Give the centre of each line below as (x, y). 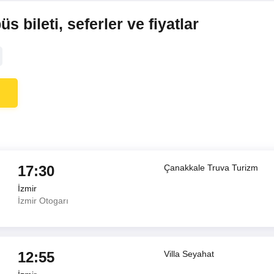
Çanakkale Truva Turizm (211, 168)
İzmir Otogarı (43, 201)
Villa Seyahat (189, 254)
